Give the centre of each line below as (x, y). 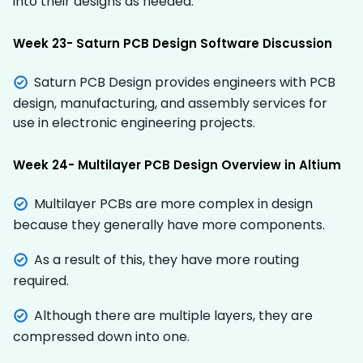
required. (41, 280)
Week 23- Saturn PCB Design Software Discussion (173, 43)
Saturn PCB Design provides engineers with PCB (185, 82)
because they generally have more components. (169, 224)
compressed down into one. (101, 336)
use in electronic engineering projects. (134, 122)
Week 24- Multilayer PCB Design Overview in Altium (177, 164)
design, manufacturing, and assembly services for (170, 103)
